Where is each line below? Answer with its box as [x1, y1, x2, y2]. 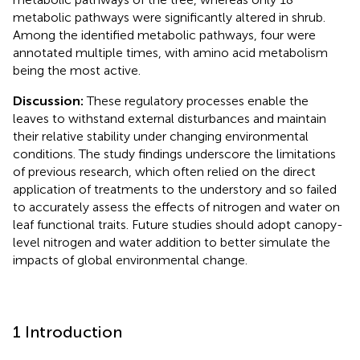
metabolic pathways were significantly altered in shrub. [13, 9, 325, 25]
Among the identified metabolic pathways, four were [13, 27, 316, 43]
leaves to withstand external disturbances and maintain [13, 110, 326, 126]
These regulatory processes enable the [87, 92, 309, 108]
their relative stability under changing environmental [13, 128, 309, 144]
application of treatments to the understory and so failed [13, 181, 337, 197]
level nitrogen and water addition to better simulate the [13, 234, 330, 250]
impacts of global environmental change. [13, 252, 247, 268]
